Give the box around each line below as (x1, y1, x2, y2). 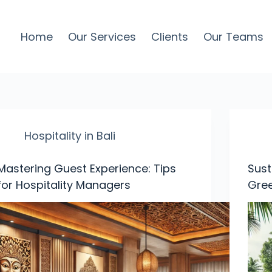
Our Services (67, 29, 136, 44)
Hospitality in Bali (24, 128, 116, 143)
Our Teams (203, 29, 263, 44)
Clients (151, 29, 188, 44)
